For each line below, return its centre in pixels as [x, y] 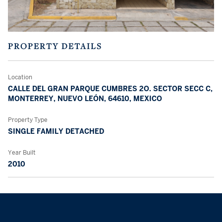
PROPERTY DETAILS [55, 46]
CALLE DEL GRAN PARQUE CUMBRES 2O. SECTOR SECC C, [110, 88]
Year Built [22, 152]
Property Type [28, 120]
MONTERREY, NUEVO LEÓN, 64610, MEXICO [85, 98]
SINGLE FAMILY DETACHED [56, 131]
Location [20, 77]
